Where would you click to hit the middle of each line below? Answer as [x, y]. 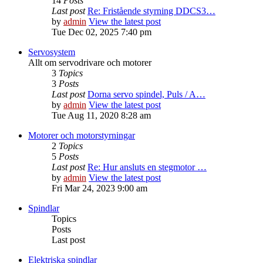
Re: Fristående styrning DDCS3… [151, 11]
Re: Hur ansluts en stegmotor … [147, 167]
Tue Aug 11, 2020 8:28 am [101, 116]
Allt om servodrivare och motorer [90, 63]
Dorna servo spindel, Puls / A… [146, 95]
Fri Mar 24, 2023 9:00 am [100, 188]
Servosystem [52, 52]
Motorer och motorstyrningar [82, 136]
